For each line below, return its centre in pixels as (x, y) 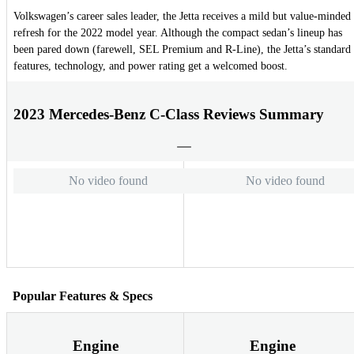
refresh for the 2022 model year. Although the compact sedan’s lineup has (178, 33)
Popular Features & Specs (83, 296)
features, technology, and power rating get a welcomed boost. (151, 66)
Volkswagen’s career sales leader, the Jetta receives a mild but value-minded (182, 17)
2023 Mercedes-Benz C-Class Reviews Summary (169, 114)
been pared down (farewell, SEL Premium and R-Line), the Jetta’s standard (182, 50)
